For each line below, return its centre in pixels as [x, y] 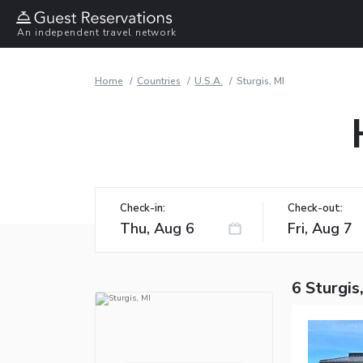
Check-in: [143, 208]
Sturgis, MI [261, 81]
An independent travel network [97, 33]
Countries [159, 81]
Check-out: [315, 208]
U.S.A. [209, 81]
